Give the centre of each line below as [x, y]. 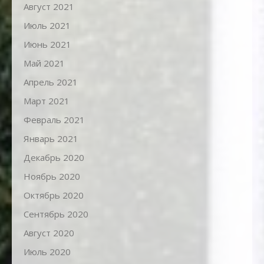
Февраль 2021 [54, 119]
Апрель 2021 [51, 82]
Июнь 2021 [47, 44]
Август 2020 [49, 232]
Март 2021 [47, 100]
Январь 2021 [51, 138]
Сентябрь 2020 [56, 214]
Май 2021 [44, 63]
